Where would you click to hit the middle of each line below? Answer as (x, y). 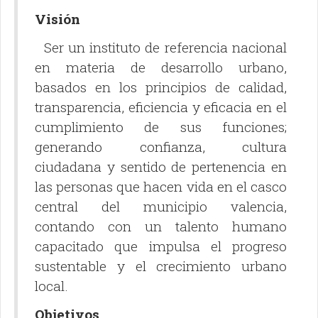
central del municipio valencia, (161, 207)
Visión (57, 19)
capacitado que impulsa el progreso (161, 246)
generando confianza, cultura (161, 147)
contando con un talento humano (161, 226)
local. (51, 286)
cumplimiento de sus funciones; (161, 127)
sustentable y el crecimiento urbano (161, 266)
